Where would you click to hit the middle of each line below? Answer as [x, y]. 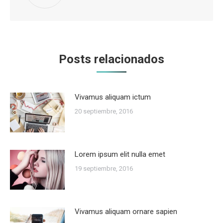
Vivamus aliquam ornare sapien [126, 211]
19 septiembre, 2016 [104, 168]
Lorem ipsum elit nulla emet [120, 154]
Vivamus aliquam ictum [113, 97]
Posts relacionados [111, 59]
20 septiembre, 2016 [104, 111]
